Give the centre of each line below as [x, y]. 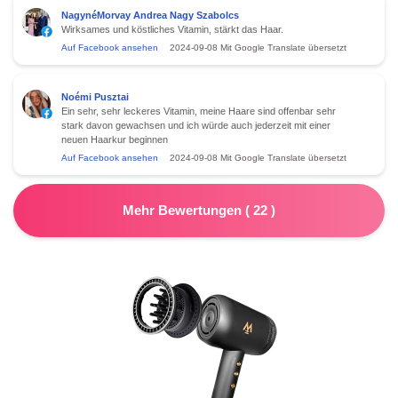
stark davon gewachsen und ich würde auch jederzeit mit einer [196, 125]
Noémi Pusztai [95, 96]
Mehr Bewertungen [184, 210]
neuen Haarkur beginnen [115, 139]
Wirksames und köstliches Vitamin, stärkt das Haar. [172, 29]
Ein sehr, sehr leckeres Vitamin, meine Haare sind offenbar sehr [199, 111]
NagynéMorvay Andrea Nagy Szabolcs [150, 15]
